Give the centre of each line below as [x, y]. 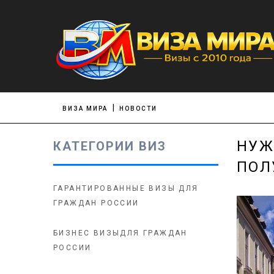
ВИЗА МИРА [85, 109]
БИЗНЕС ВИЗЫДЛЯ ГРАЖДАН [120, 233]
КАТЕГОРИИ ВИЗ [110, 146]
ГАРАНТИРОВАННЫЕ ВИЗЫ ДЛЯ [126, 188]
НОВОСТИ [138, 109]
